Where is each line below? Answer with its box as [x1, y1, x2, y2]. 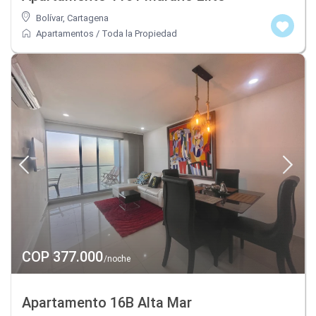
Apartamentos [36, 28, 95, 39]
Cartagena [67, 12, 109, 23]
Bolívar [36, 12, 63, 23]
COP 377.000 [22, 248, 104, 265]
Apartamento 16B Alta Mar [22, 293, 193, 311]
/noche [102, 253, 131, 264]
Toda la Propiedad [102, 28, 178, 39]
